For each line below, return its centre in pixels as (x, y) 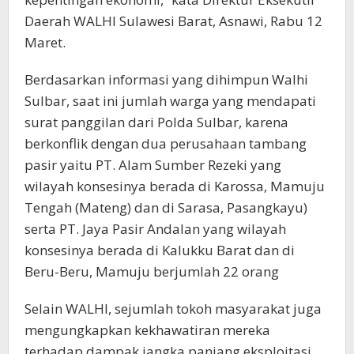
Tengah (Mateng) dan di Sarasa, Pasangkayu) (166, 207)
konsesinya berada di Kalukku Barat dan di (160, 250)
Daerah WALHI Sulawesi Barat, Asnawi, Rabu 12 (173, 21)
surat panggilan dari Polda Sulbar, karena (156, 122)
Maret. (45, 42)
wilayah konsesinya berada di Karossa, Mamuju (175, 186)
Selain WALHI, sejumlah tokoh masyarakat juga (173, 308)
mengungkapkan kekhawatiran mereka (147, 330)
